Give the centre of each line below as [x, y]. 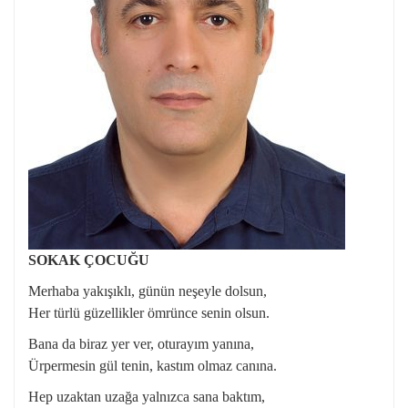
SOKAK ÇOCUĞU [89, 260]
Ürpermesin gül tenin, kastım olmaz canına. [153, 366]
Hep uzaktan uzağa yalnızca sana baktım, [147, 397]
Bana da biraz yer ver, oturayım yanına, [141, 344]
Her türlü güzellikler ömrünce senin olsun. [149, 313]
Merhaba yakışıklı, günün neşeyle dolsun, [148, 291]
